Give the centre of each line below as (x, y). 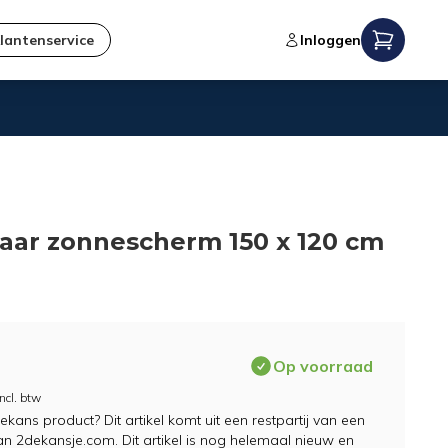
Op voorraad (322, 366)
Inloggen (330, 40)
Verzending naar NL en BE (204, 155)
